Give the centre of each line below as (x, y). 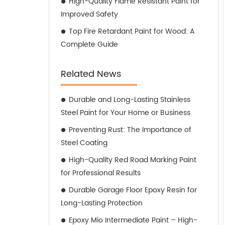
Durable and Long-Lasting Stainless (130, 100)
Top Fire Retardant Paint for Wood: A (132, 31)
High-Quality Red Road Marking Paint (133, 160)
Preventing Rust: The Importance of (130, 130)
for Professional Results (101, 173)
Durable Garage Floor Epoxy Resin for (133, 190)
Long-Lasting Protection (102, 203)
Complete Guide (89, 44)
